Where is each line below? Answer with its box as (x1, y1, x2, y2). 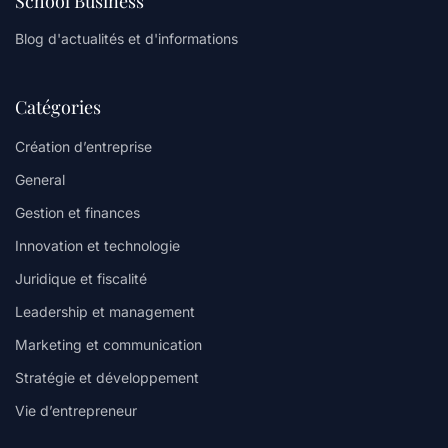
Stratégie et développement (15, 369, 199, 387)
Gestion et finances (15, 204, 140, 222)
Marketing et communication (15, 336, 202, 354)
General (15, 171, 65, 189)
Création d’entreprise (15, 138, 152, 156)
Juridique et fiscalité (15, 270, 147, 288)
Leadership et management (15, 303, 195, 321)
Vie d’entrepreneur (15, 402, 137, 420)
